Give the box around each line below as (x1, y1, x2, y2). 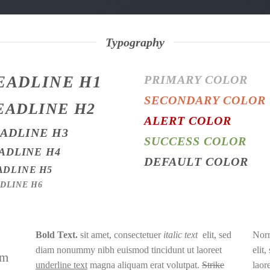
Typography (105, 36, 165, 49)
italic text (163, 230, 202, 240)
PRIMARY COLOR (144, 73, 248, 86)
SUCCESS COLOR (144, 134, 246, 148)
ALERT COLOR (144, 114, 231, 127)
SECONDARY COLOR (144, 93, 266, 107)
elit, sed (202, 230, 231, 240)
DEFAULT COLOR (144, 155, 248, 168)
